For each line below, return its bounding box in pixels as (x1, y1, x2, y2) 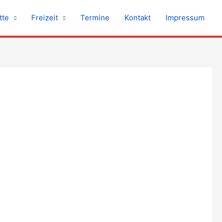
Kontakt (124, 13, 151, 22)
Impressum (166, 13, 205, 22)
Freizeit (31, 13, 58, 22)
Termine (80, 13, 110, 22)
